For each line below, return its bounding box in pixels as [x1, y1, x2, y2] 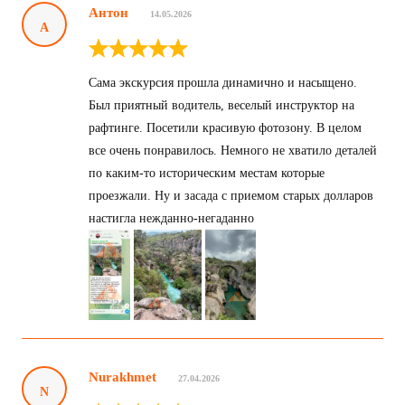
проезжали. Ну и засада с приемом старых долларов [89, 188, 373, 202]
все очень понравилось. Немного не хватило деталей [89, 143, 377, 157]
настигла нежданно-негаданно [89, 211, 254, 225]
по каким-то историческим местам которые [89, 165, 325, 180]
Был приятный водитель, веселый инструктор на [89, 98, 354, 112]
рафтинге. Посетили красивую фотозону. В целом [89, 120, 362, 135]
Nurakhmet [89, 369, 156, 384]
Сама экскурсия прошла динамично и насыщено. [89, 75, 357, 89]
